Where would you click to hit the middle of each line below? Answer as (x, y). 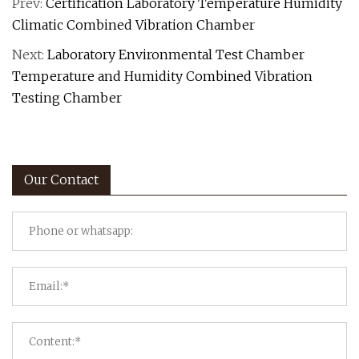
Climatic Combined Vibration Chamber (133, 24)
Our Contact (61, 179)
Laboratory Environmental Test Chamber (176, 54)
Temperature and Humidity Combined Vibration (162, 76)
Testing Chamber (67, 97)
